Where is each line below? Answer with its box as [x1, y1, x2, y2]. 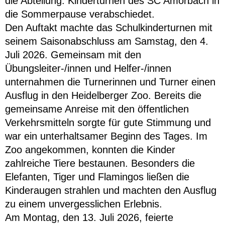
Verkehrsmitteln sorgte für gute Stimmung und [5, 117, 211, 129]
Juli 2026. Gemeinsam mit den [5, 49, 141, 61]
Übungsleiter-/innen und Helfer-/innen [5, 63, 171, 74]
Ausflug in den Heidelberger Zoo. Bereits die [5, 90, 201, 101]
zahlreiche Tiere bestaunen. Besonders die [5, 158, 195, 169]
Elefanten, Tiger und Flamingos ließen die [5, 171, 189, 183]
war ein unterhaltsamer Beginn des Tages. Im [5, 131, 207, 142]
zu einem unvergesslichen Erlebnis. [5, 198, 162, 210]
